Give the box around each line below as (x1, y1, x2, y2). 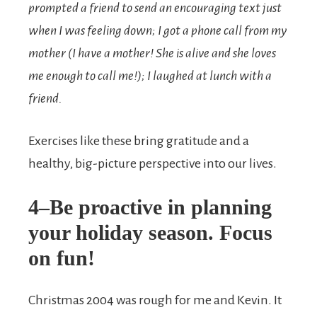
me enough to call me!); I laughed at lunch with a (28, 69, 272, 83)
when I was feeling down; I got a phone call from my (28, 23, 287, 38)
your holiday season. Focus (28, 221, 272, 244)
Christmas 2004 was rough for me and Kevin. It (28, 293, 282, 307)
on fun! (28, 246, 95, 270)
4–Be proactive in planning (28, 195, 272, 219)
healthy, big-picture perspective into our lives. (28, 156, 277, 171)
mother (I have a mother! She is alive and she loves (28, 46, 276, 60)
